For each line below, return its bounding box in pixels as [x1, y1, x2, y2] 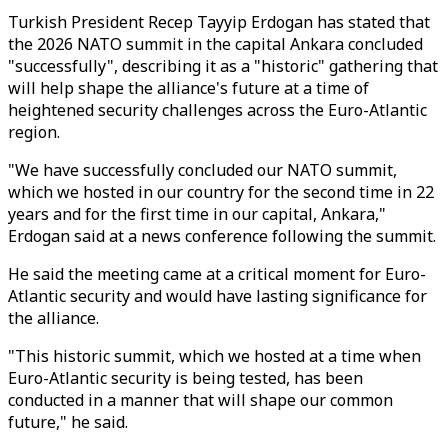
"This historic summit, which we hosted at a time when [8, 345, 421, 367]
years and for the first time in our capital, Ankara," [8, 203, 386, 225]
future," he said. [8, 411, 128, 433]
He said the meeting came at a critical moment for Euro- [8, 263, 426, 285]
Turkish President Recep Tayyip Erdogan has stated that [8, 11, 430, 33]
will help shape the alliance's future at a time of [8, 77, 369, 99]
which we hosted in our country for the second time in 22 [8, 181, 434, 203]
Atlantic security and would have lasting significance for [8, 285, 427, 307]
